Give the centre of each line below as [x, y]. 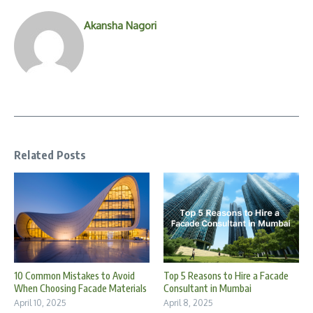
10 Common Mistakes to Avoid [74, 276]
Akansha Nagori [120, 26]
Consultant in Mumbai [208, 289]
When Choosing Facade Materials [80, 289]
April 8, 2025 [188, 303]
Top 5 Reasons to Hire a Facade [226, 276]
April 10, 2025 [40, 303]
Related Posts [50, 155]
